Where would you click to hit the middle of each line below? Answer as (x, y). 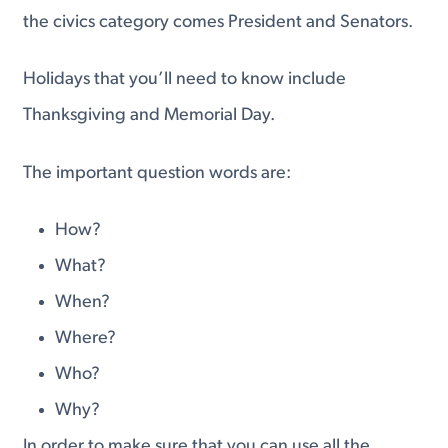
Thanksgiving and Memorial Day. (149, 116)
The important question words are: (157, 173)
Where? (86, 339)
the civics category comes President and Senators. (218, 22)
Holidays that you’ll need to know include (185, 80)
